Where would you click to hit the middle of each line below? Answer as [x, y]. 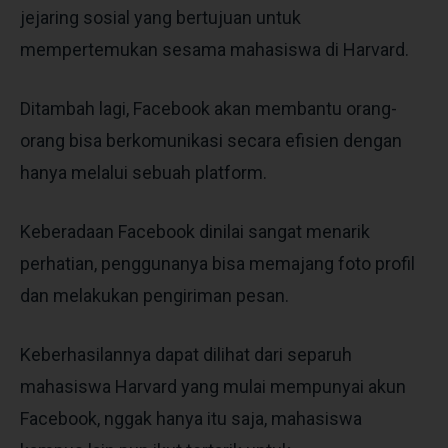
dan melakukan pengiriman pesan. [154, 295]
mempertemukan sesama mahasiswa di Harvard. [214, 49]
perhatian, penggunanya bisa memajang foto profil [217, 263]
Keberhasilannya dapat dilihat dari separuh [186, 354]
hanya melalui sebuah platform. [143, 172]
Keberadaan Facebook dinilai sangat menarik [195, 231]
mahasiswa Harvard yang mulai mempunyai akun [213, 386]
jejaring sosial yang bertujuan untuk [160, 17]
